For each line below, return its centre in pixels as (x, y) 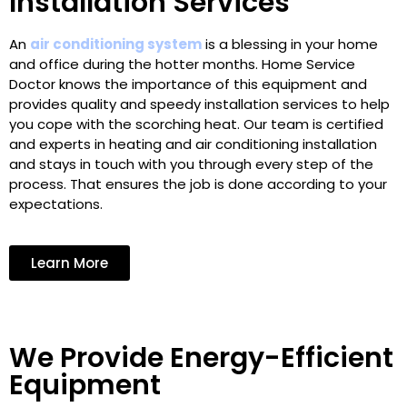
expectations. (56, 203)
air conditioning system (116, 44)
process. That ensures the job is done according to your (198, 184)
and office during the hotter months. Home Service (182, 64)
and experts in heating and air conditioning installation (193, 144)
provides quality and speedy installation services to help (199, 104)
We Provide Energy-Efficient (201, 357)
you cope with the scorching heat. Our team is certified (196, 124)
